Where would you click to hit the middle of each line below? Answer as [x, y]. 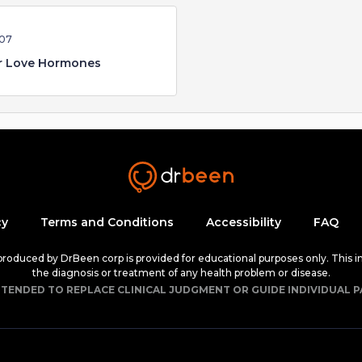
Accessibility [243, 222]
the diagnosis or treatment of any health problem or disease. [181, 273]
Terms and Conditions [107, 222]
